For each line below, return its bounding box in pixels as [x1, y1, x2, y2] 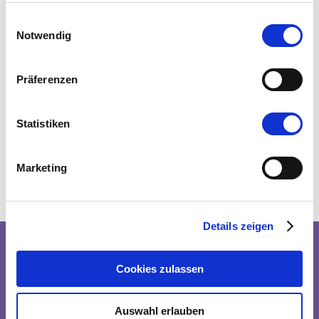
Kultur [26, 246, 86, 276]
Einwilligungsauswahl [5, 15, 105, 28]
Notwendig [16, 29, 71, 42]
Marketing [16, 162, 67, 174]
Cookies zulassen [115, 263, 204, 276]
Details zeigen [202, 219, 274, 232]
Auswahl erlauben [115, 304, 204, 317]
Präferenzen [16, 73, 78, 86]
